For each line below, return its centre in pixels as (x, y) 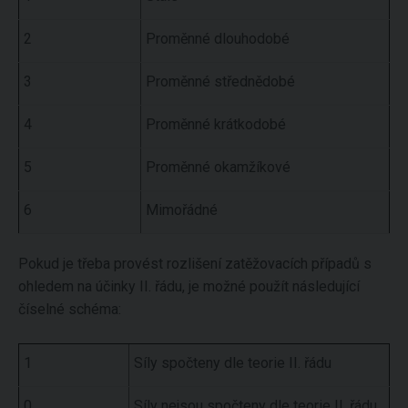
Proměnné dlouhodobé (218, 38)
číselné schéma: (70, 309)
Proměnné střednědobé (220, 81)
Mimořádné (182, 209)
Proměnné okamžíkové (218, 167)
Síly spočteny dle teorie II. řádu (233, 362)
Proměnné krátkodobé (216, 124)
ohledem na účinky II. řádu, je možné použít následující (189, 286)
